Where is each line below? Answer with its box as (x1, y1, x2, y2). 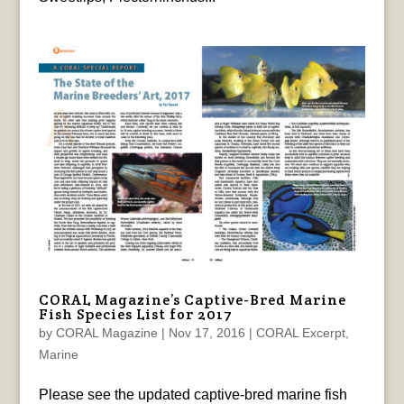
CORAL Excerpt (255, 325, 345, 340)
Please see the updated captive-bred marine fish (38, 386, 347, 402)
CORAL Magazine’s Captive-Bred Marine (38, 289, 346, 309)
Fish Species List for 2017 (38, 304, 233, 324)
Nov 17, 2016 (168, 325, 245, 340)
